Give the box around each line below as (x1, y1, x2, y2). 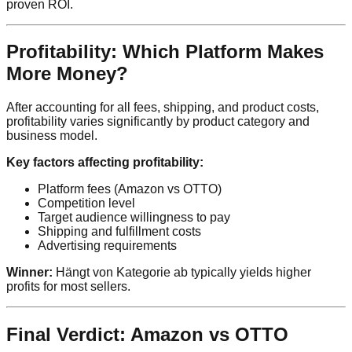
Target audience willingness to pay (38, 211, 230, 225)
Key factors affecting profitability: (6, 156, 203, 170)
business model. (6, 129, 97, 143)
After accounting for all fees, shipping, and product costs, (6, 101, 319, 115)
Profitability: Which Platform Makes (6, 41, 324, 63)
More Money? (6, 63, 128, 85)
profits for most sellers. (6, 280, 130, 294)
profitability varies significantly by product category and (6, 115, 310, 129)
